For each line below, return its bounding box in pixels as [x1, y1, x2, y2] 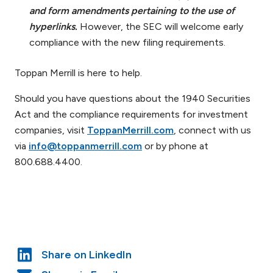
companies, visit [15, 124, 87, 136]
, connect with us [174, 124, 251, 136]
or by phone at [142, 140, 208, 152]
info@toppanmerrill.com [29, 140, 142, 152]
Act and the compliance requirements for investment [15, 108, 248, 121]
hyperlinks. [29, 21, 77, 33]
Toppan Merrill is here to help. [15, 67, 142, 79]
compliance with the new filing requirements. [29, 37, 225, 49]
